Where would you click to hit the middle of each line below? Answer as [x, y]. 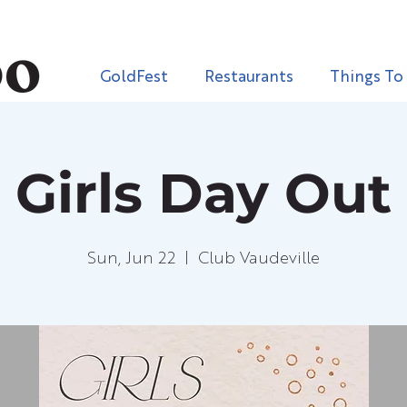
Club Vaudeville [259, 259]
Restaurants [249, 78]
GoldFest [134, 78]
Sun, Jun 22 [131, 259]
